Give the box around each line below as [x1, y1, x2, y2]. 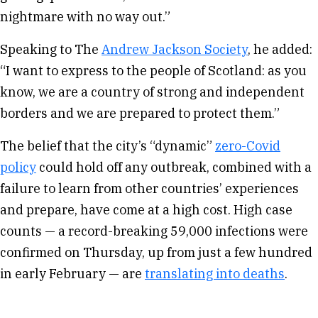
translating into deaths [145, 265, 285, 282]
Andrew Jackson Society [102, 40, 248, 57]
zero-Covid [215, 137, 280, 154]
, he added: [248, 40, 312, 57]
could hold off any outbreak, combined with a [36, 158, 312, 175]
